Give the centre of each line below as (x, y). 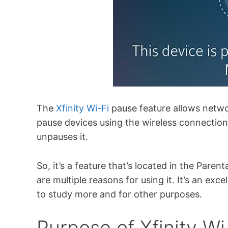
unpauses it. (62, 137)
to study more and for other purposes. (119, 194)
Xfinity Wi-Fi (82, 108)
